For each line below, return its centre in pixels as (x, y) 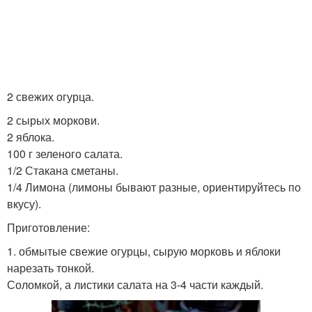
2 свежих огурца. (50, 96)
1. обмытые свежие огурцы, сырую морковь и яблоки (144, 251)
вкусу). (24, 204)
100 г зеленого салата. (65, 154)
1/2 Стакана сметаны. (63, 170)
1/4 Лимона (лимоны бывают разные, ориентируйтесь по (154, 187)
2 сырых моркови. (53, 120)
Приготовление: (48, 227)
